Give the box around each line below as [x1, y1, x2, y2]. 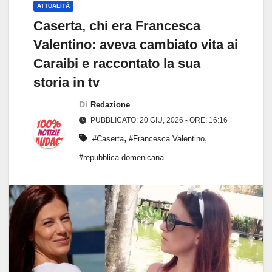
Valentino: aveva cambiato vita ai [33, 37, 238, 53]
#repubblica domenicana [79, 153, 164, 163]
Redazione [90, 100, 130, 110]
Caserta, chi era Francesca [33, 18, 200, 34]
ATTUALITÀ [37, 2, 70, 10]
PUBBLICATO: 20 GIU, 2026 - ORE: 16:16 [89, 116, 228, 125]
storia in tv [33, 75, 100, 90]
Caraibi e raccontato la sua [33, 56, 200, 72]
